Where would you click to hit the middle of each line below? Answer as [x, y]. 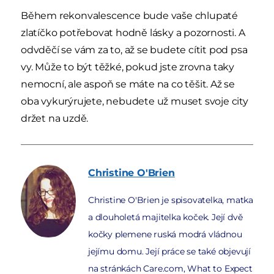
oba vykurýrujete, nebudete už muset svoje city [135, 101]
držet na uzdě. [55, 118]
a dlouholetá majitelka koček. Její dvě [165, 217]
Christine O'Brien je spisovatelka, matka [171, 200]
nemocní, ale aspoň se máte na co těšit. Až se [128, 84]
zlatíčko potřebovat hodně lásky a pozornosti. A [133, 32]
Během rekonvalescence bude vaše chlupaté [129, 15]
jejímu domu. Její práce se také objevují [170, 251]
